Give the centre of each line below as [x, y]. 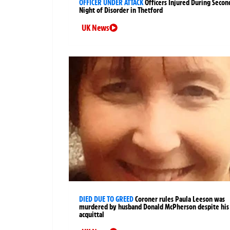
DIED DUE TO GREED [106, 199]
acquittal [92, 215]
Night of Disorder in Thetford [121, 11]
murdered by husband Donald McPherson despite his [154, 207]
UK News [95, 28]
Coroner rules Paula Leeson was [180, 199]
